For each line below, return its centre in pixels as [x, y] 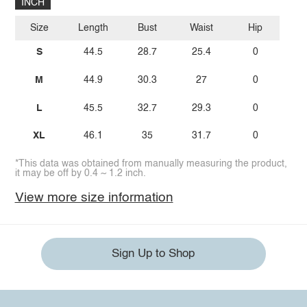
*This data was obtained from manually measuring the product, [151, 163]
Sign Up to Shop [153, 254]
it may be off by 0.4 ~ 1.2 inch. [80, 173]
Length [94, 28]
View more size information [94, 197]
